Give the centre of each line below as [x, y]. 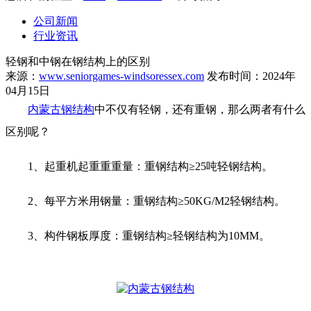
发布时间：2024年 [250, 76]
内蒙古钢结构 [61, 110]
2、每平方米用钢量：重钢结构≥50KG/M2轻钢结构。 [145, 201]
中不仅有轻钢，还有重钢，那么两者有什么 [200, 110]
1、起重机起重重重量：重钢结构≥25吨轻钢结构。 [139, 167]
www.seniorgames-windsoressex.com [121, 76]
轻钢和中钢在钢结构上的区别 [78, 62]
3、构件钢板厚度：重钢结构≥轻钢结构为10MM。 [138, 236]
